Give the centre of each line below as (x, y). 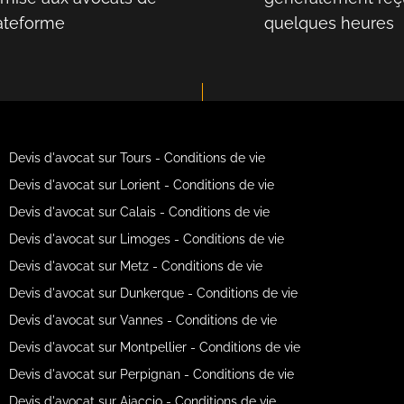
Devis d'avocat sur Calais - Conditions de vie (139, 211)
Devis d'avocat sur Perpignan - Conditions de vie (151, 374)
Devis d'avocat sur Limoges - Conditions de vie (146, 239)
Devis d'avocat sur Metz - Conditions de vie (135, 266)
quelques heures (329, 23)
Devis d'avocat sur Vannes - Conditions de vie (142, 320)
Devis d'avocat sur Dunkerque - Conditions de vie (153, 293)
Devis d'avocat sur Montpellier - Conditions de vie (154, 347)
